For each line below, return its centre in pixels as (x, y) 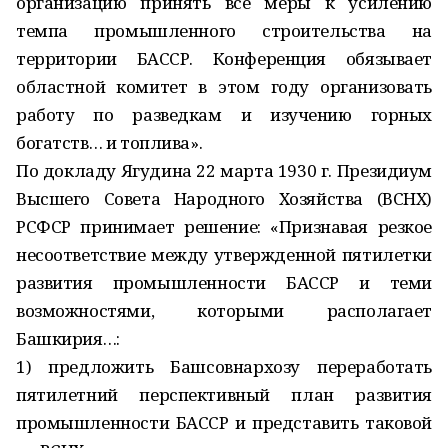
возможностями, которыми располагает (224, 310)
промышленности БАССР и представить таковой (224, 422)
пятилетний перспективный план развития (224, 394)
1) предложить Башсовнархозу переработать (224, 366)
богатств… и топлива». (109, 142)
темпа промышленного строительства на (224, 30)
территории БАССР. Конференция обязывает (224, 58)
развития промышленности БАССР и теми (224, 282)
